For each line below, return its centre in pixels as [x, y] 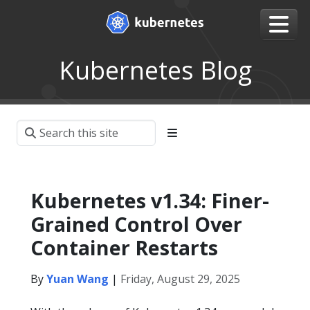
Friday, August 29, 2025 [180, 279]
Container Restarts [124, 247]
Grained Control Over [136, 224]
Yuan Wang [77, 279]
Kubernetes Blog [155, 70]
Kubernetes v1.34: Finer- [150, 200]
